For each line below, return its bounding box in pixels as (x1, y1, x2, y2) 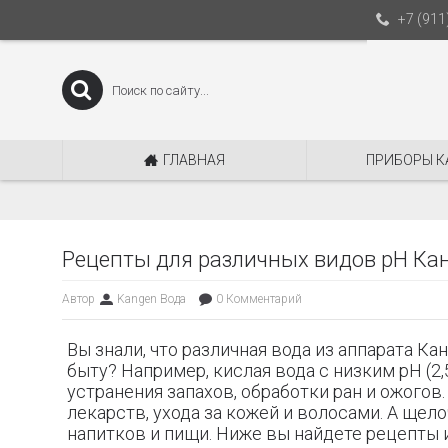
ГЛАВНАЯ (163, 152, 225, 168)
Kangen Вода (117, 292, 186, 306)
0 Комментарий (216, 292, 302, 306)
